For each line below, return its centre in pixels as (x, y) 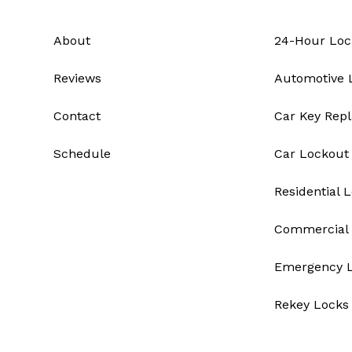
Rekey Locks (311, 305)
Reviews (77, 79)
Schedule (82, 154)
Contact (77, 116)
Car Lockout (311, 154)
